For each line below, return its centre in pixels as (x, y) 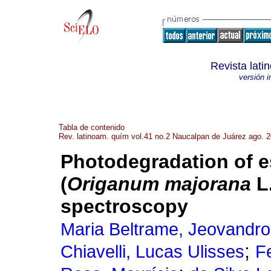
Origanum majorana (159, 184)
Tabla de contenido (92, 127)
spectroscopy (124, 207)
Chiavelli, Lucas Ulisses (152, 252)
